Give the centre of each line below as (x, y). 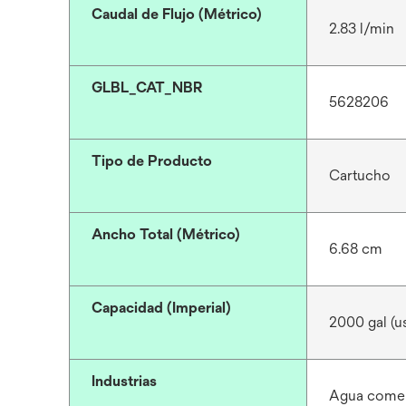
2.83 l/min (361, 29)
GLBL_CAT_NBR (147, 87)
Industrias (124, 381)
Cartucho (359, 175)
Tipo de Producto (152, 161)
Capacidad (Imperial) (161, 308)
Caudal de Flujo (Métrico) (177, 14)
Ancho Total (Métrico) (166, 234)
